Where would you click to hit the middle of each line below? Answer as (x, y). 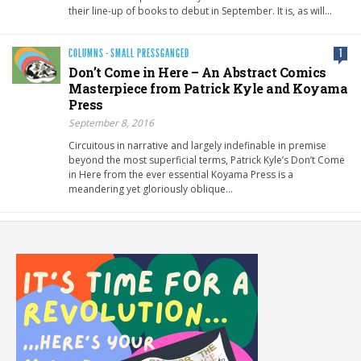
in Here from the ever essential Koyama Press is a (181, 175)
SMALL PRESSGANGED (150, 54)
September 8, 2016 (111, 123)
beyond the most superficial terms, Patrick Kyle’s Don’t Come (207, 160)
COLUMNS (86, 54)
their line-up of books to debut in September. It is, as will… (200, 11)
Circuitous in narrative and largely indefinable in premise (197, 146)
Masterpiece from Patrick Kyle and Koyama (208, 89)
